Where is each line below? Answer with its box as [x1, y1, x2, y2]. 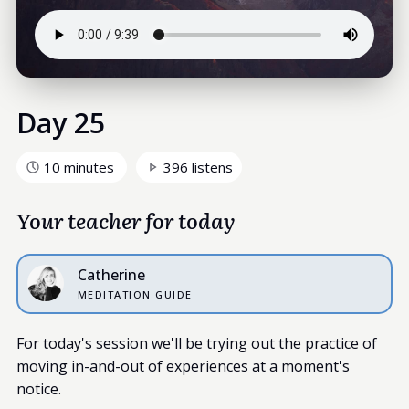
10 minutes [43, 157, 114, 176]
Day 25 [16, 103, 105, 142]
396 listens [163, 157, 233, 176]
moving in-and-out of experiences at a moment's [16, 355, 350, 376]
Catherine [77, 264, 145, 285]
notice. [16, 378, 61, 399]
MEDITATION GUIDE [77, 287, 193, 301]
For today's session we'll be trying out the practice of [16, 332, 377, 353]
